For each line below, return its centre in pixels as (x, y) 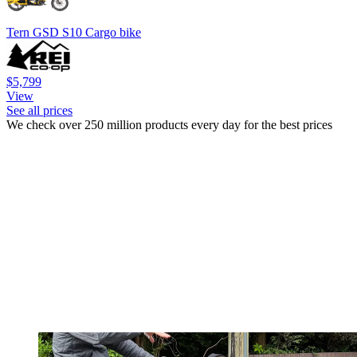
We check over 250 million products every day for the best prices (169, 125)
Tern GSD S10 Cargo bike (74, 33)
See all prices (39, 111)
